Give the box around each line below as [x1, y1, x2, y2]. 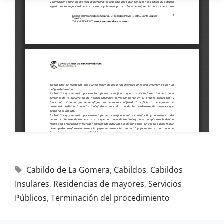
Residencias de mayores [53, 178, 144, 189]
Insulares [15, 178, 49, 189]
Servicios [148, 178, 182, 189]
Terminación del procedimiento [51, 192, 170, 203]
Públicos [15, 192, 47, 203]
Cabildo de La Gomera [26, 164, 110, 175]
